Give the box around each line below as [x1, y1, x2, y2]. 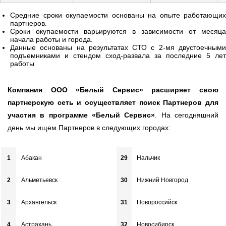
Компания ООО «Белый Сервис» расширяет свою [8, 85, 218, 94]
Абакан [21, 154, 42, 161]
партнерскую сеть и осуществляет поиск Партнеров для [8, 98, 218, 106]
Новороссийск [136, 198, 177, 206]
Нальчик [136, 154, 160, 161]
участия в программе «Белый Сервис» [8, 110, 155, 119]
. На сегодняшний [155, 110, 219, 119]
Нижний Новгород [136, 176, 188, 184]
